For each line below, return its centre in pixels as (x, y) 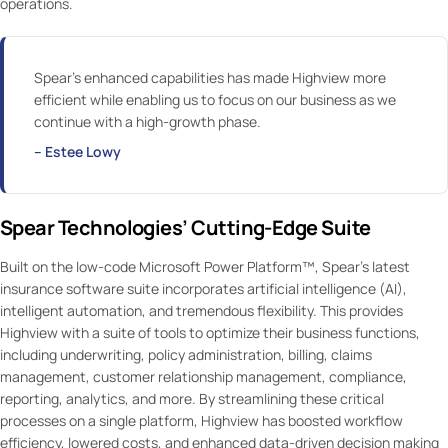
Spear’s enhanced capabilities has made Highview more (210, 77)
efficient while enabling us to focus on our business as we (215, 99)
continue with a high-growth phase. (147, 121)
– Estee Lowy (77, 151)
